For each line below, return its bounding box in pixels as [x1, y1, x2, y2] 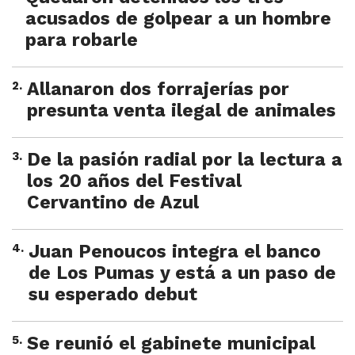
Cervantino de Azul [27, 192, 199, 214]
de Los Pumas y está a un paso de [29, 262, 336, 284]
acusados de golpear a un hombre [25, 8, 331, 30]
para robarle [25, 29, 138, 52]
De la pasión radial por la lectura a [27, 149, 342, 171]
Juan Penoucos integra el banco [29, 241, 321, 263]
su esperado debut [29, 284, 197, 306]
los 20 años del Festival [27, 170, 242, 193]
